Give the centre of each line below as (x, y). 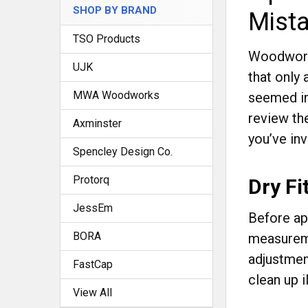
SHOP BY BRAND (115, 10)
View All (92, 293)
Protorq (91, 180)
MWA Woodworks (116, 95)
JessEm (93, 208)
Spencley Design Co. (123, 152)
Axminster (97, 123)
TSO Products (107, 39)
